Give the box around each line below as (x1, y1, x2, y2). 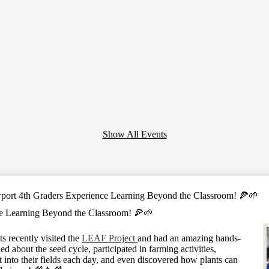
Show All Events (102, 129, 167, 140)
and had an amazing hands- (138, 233, 241, 244)
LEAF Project (82, 233, 135, 244)
